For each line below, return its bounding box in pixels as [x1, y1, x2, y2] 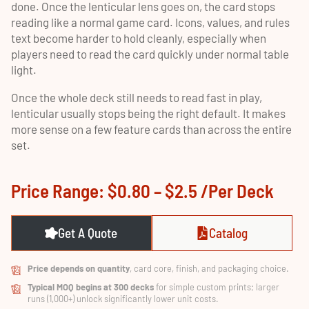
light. [11, 63, 37, 77]
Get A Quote [58, 225, 118, 241]
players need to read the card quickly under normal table [11, 47, 289, 61]
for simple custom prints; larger [154, 281, 279, 292]
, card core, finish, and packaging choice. [130, 263, 289, 274]
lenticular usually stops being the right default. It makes [11, 106, 286, 120]
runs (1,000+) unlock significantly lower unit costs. [28, 293, 219, 304]
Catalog [209, 225, 248, 241]
